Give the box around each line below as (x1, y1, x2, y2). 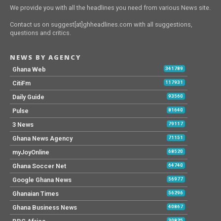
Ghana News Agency (12, 135, 73, 143)
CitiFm (12, 79, 31, 87)
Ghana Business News (12, 204, 77, 212)
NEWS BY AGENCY (9, 53, 81, 62)
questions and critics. (9, 29, 71, 37)
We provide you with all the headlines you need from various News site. (9, 4, 211, 12)
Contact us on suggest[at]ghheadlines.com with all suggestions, (9, 21, 192, 29)
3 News (12, 121, 34, 129)
